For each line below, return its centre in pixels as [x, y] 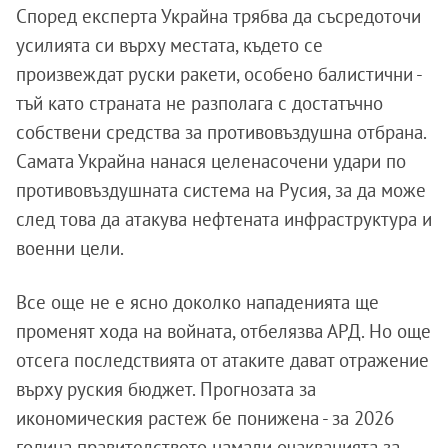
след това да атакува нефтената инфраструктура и [224, 218]
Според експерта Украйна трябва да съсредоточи [218, 15]
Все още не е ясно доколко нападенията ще [197, 301]
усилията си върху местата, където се [169, 44]
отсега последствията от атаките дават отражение [222, 359]
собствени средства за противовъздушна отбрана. [221, 131]
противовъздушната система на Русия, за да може [221, 189]
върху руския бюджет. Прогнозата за [166, 388]
